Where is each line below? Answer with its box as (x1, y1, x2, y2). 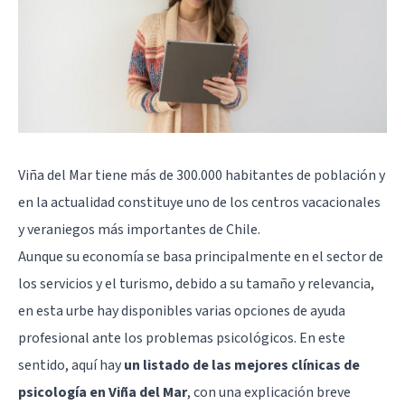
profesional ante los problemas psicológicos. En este (18, 328, 345, 348)
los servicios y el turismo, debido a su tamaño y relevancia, (18, 274, 374, 294)
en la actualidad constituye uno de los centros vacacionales (18, 193, 381, 212)
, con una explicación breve (187, 382, 351, 402)
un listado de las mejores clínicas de (124, 355, 360, 375)
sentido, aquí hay (18, 355, 124, 375)
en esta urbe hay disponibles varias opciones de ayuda (18, 301, 345, 321)
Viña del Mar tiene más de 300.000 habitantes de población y (18, 165, 385, 185)
